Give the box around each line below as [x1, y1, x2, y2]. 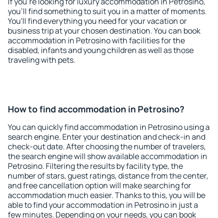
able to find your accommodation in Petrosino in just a [8, 200, 198, 210]
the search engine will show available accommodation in [8, 151, 207, 162]
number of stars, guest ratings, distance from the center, [8, 170, 208, 181]
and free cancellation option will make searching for [8, 180, 191, 191]
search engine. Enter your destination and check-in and [8, 131, 205, 142]
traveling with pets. [8, 54, 75, 65]
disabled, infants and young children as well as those [8, 45, 194, 55]
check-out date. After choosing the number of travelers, [8, 141, 206, 152]
